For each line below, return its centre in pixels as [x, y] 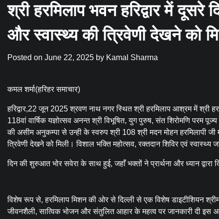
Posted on [26, 58]
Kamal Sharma [132, 58]
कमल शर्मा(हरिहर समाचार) [44, 89]
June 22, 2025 [69, 58]
